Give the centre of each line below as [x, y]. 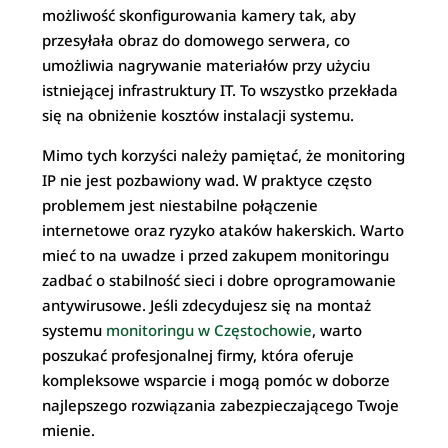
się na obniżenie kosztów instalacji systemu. [198, 114]
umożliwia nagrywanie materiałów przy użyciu [206, 64]
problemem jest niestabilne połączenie [180, 204]
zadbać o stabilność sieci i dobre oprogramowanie [219, 279]
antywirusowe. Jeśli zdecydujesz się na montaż [207, 304]
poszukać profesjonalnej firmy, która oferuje [198, 354]
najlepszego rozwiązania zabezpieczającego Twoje [221, 404]
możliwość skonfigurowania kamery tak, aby [199, 14]
